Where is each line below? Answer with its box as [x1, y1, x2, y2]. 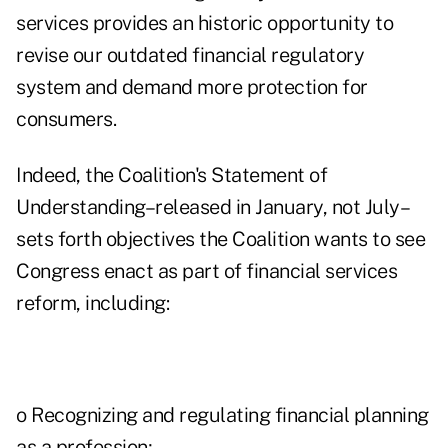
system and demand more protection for [16, 75, 368, 100]
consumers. [16, 107, 116, 132]
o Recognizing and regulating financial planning [16, 403, 429, 428]
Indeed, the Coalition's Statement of [16, 163, 327, 188]
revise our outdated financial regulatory [16, 43, 364, 68]
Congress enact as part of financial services [16, 259, 397, 284]
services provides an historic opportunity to [16, 11, 393, 36]
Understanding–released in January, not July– [16, 195, 410, 220]
